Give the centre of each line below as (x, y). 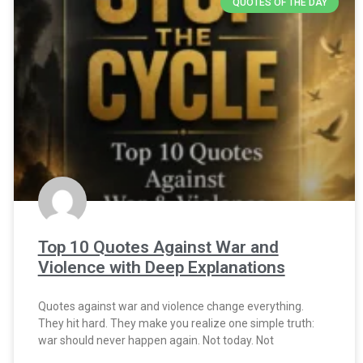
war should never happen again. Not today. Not (156, 340)
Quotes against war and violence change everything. (171, 306)
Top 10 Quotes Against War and (158, 247)
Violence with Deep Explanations (161, 267)
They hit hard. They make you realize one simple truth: (176, 323)
